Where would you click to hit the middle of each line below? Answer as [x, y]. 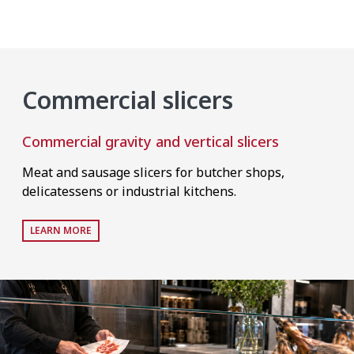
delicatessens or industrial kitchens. [129, 191]
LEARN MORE [61, 230]
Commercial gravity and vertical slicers [151, 141]
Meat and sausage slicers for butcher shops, [153, 172]
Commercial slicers [128, 100]
